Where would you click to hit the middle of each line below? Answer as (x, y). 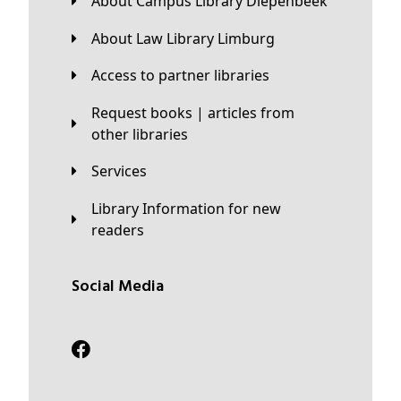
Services (123, 171)
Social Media (122, 286)
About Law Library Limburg (188, 38)
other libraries (140, 134)
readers (118, 230)
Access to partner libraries (185, 76)
